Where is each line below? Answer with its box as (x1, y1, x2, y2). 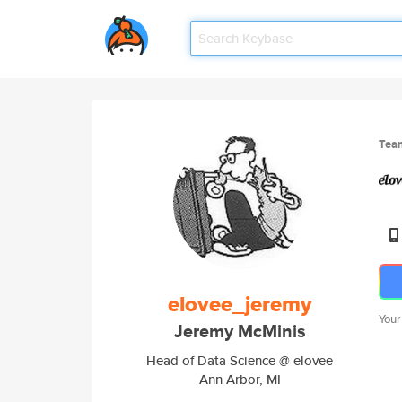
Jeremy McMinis (173, 319, 306, 345)
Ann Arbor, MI (198, 370, 281, 389)
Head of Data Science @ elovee (146, 351, 333, 370)
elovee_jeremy (167, 288, 312, 320)
